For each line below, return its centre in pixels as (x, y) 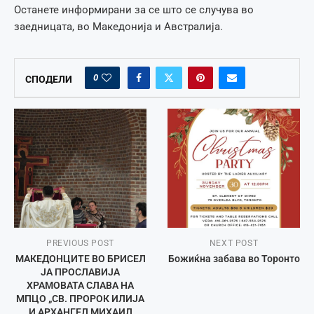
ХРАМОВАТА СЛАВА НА (80, 285)
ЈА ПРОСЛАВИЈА (80, 272)
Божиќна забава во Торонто (234, 258)
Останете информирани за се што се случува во (134, 9)
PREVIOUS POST (80, 243)
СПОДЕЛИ (49, 79)
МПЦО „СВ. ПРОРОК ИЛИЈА (80, 298)
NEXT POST (234, 243)
